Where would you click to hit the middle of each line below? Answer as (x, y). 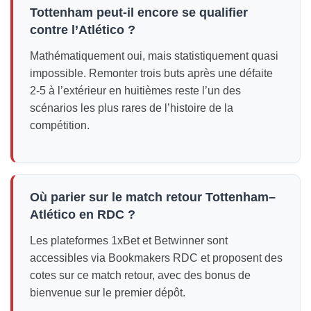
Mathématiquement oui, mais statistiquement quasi (154, 56)
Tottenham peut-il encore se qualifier (139, 12)
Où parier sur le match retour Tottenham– (153, 197)
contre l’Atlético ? (83, 30)
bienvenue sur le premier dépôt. (108, 292)
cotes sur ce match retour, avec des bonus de (140, 275)
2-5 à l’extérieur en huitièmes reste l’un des (135, 90)
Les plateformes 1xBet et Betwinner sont (129, 240)
